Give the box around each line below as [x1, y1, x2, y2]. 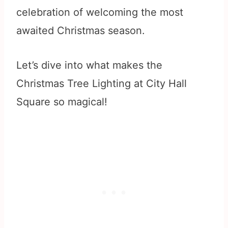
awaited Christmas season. [16, 24, 145, 37]
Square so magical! [16, 96, 107, 108]
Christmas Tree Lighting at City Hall [16, 77, 187, 90]
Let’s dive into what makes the [16, 59, 162, 72]
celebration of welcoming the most [16, 6, 183, 19]
